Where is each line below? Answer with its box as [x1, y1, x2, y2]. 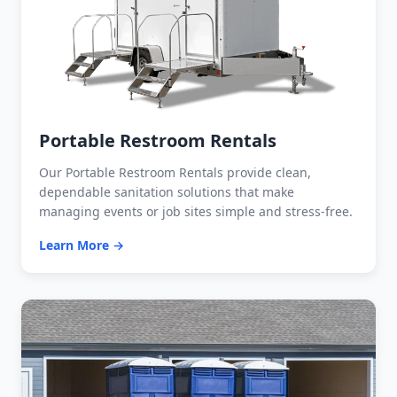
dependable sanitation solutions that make [39, 183, 294, 200]
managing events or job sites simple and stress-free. [39, 202, 353, 220]
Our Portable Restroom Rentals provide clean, [39, 163, 311, 181]
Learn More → [39, 236, 124, 253]
